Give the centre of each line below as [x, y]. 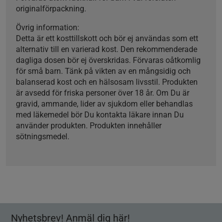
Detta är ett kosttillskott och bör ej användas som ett [107, 38]
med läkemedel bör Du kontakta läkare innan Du [100, 114]
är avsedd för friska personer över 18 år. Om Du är [103, 93]
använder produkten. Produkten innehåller [89, 125]
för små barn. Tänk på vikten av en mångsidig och [103, 71]
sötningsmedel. [44, 136]
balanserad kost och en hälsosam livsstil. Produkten [107, 82]
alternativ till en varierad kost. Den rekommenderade [107, 49]
